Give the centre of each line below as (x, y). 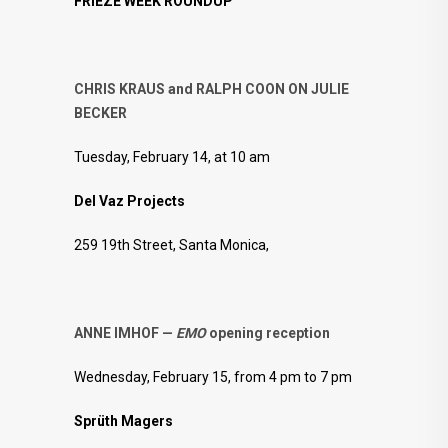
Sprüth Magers (123, 420)
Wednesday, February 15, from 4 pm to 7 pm (213, 376)
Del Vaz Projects (129, 200)
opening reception (269, 332)
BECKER (100, 112)
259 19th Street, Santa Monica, (171, 244)
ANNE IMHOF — (125, 332)
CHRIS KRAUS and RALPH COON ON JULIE (211, 88)
